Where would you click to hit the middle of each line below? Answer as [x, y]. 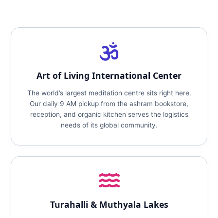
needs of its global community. [109, 125]
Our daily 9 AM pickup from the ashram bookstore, [109, 104]
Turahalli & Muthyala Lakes [109, 204]
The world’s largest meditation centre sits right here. [109, 93]
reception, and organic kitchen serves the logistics [109, 114]
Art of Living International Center [109, 75]
